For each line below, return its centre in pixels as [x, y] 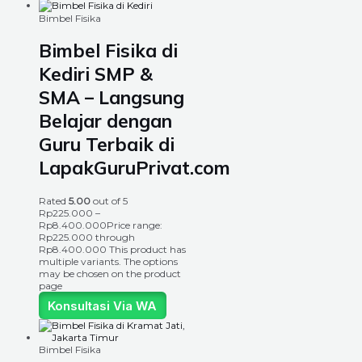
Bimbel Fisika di [108, 51]
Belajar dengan [105, 121]
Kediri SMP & [96, 74]
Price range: [135, 225]
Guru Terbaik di [107, 145]
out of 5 [109, 201]
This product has [147, 250]
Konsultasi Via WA [103, 305]
